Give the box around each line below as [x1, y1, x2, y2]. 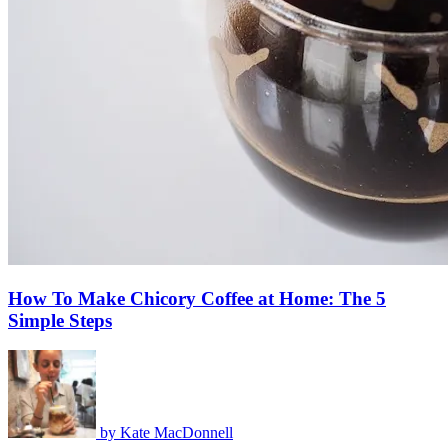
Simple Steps [8, 309, 112, 331]
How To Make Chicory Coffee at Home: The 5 [8, 287, 386, 309]
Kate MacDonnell [120, 424, 233, 442]
